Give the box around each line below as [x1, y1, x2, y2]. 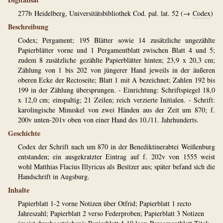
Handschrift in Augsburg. [18, 172, 90, 181]
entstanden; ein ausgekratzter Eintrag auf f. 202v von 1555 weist [18, 152, 215, 161]
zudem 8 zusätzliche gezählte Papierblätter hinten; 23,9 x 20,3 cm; [18, 55, 215, 65]
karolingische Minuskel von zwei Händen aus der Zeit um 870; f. [18, 105, 215, 114]
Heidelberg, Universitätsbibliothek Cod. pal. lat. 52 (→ [34, 8, 193, 18]
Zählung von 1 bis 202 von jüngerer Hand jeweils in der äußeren [18, 65, 215, 75]
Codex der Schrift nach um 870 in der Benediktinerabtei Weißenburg [18, 142, 215, 151]
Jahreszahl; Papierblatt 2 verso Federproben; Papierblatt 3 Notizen [18, 209, 204, 218]
